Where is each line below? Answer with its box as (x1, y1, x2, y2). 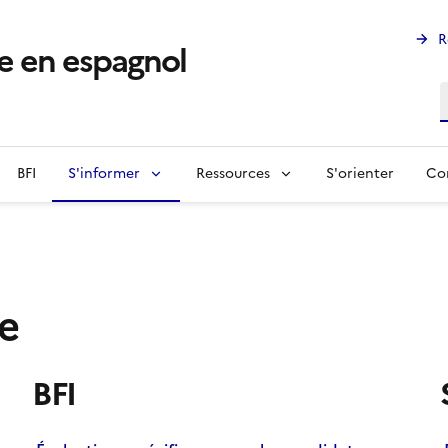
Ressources (196, 163, 270, 185)
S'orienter (326, 163, 394, 185)
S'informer (68, 163, 140, 185)
